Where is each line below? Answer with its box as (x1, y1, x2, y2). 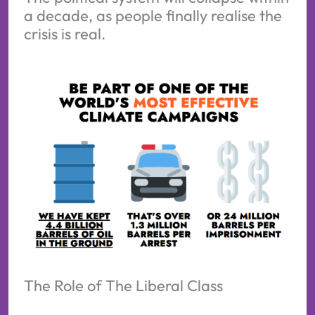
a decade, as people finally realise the (23, 6, 282, 26)
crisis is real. (23, 24, 105, 44)
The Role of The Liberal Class (23, 275, 223, 295)
